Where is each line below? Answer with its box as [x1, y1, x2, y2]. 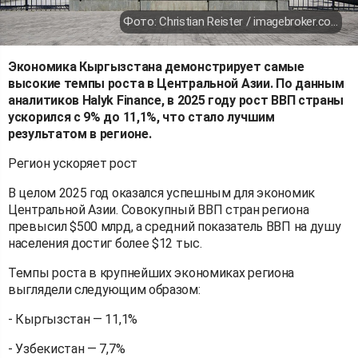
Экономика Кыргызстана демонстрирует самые [8, 58, 304, 74]
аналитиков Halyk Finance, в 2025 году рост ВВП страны [8, 92, 344, 108]
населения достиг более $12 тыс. [8, 235, 202, 251]
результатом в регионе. [8, 125, 152, 141]
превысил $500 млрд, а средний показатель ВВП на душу [8, 218, 341, 234]
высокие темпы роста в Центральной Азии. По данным [8, 75, 344, 91]
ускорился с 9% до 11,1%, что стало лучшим [8, 109, 275, 125]
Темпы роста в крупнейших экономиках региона [8, 265, 295, 280]
